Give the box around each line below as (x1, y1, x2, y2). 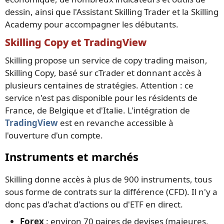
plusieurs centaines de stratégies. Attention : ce (5, 79, 193, 91)
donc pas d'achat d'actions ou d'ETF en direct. (5, 198, 183, 210)
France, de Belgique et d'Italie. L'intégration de (5, 104, 190, 116)
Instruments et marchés (5, 149, 138, 164)
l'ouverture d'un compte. (5, 129, 103, 141)
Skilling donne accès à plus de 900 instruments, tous (5, 173, 212, 185)
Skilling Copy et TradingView (5, 35, 146, 49)
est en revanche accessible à (58, 117, 173, 129)
